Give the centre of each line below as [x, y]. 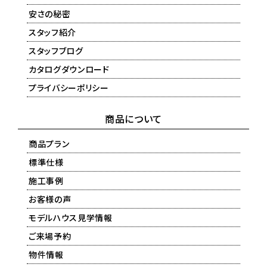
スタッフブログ [56, 50]
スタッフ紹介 [52, 32]
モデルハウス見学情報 [71, 217]
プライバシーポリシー [69, 87]
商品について [133, 118]
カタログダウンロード [69, 69]
